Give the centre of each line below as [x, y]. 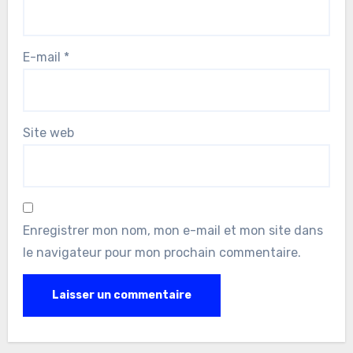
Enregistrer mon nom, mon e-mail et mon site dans [173, 230]
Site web [48, 133]
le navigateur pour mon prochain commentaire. [162, 252]
